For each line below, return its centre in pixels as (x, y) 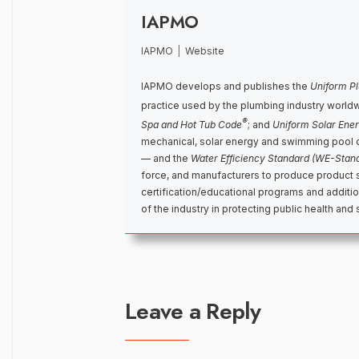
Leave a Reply (193, 312)
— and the (166, 159)
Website (204, 51)
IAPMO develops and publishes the (226, 87)
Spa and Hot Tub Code (192, 125)
